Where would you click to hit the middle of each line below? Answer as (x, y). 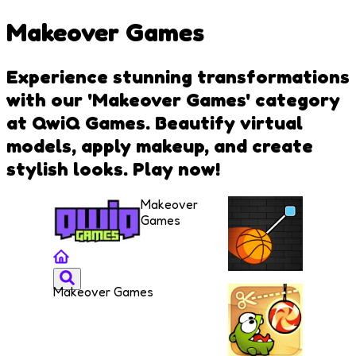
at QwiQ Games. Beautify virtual (155, 122)
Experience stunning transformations (178, 76)
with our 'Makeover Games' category (173, 99)
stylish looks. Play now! (113, 168)
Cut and (264, 301)
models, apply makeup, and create (160, 145)
